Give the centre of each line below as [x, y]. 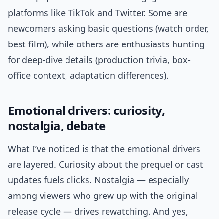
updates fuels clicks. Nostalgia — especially [98, 180]
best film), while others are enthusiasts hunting [106, 44]
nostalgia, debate [57, 126]
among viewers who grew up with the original [103, 196]
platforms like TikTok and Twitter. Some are [98, 13]
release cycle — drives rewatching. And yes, [98, 211]
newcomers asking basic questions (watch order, [108, 29]
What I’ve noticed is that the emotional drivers [104, 149]
